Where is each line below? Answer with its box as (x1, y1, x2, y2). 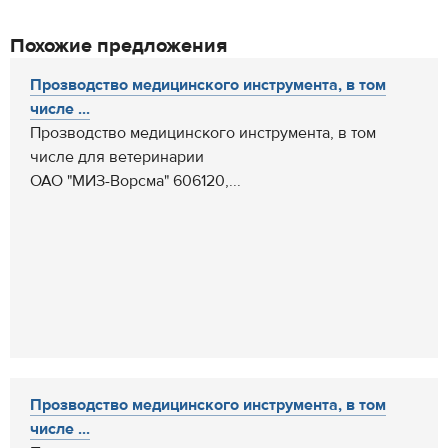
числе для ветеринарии (30, 147, 204, 167)
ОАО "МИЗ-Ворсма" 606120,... (30, 171, 241, 191)
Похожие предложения (10, 33, 227, 58)
